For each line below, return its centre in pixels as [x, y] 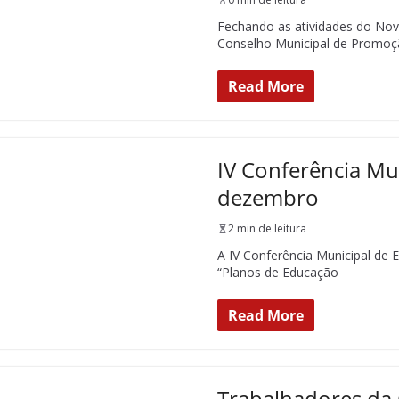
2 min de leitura [267, 228]
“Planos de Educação [278, 272]
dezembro [268, 197]
